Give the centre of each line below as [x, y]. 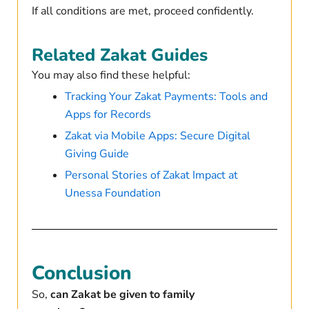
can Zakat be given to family [122, 295]
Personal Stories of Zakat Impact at [151, 176]
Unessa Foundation [112, 193]
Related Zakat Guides [119, 56]
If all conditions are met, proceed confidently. [142, 11]
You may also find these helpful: [111, 76]
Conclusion [81, 273]
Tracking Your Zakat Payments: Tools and [166, 97]
